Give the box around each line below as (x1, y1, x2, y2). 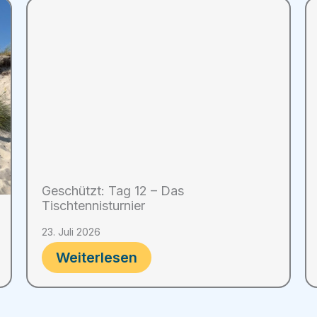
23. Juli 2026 (42, 226, 100, 238)
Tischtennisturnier (42, 198, 145, 214)
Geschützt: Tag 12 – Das (42, 183, 184, 199)
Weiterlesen (56, 249, 137, 267)
